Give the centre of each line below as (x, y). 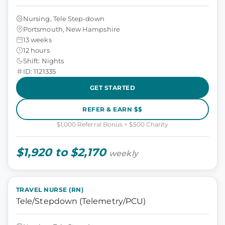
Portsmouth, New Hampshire (72, 29)
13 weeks (37, 39)
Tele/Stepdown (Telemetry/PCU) (81, 201)
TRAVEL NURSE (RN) (50, 190)
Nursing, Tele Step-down (64, 18)
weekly (124, 153)
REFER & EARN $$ (113, 109)
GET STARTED (113, 87)
